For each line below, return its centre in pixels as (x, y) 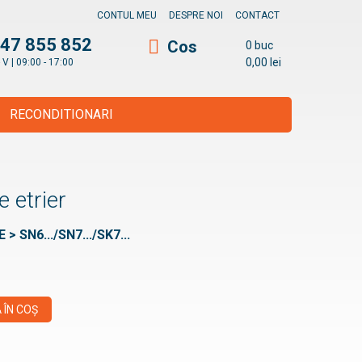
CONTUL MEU (127, 15)
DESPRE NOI (196, 15)
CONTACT (257, 15)
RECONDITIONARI (61, 114)
